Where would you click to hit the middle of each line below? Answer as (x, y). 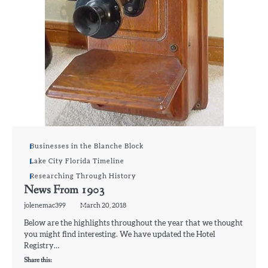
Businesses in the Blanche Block (87, 146)
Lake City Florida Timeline (77, 161)
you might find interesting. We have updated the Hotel (120, 235)
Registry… (42, 246)
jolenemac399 (45, 205)
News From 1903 (64, 190)
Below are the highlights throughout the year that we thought (133, 223)
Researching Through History (83, 176)
